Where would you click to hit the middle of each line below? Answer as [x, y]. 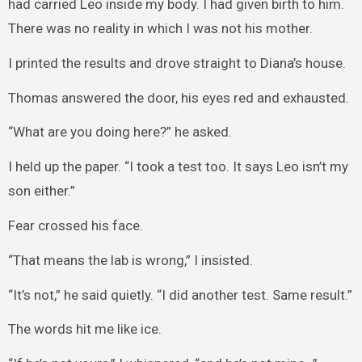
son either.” [41, 191]
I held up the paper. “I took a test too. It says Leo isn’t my [178, 167]
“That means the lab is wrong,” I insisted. [130, 260]
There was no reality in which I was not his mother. [160, 28]
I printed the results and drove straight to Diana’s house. [177, 63]
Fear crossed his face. [75, 225]
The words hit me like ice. [84, 329]
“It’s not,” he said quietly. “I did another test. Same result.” [180, 295]
